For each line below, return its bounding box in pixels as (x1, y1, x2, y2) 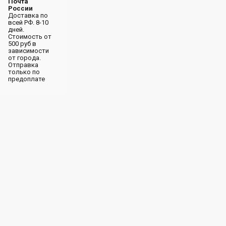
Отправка (8, 61, 38, 69)
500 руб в (8, 40, 36, 47)
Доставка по (8, 12, 48, 19)
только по (8, 68, 40, 76)
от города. (8, 54, 41, 62)
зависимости (8, 47, 49, 54)
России (8, 5, 33, 12)
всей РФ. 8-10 (8, 19, 48, 26)
